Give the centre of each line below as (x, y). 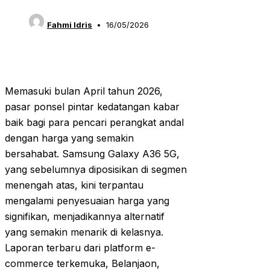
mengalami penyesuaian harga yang (87, 201)
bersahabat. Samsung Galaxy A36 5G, (92, 154)
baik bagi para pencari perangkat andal (94, 123)
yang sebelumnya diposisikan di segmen (96, 170)
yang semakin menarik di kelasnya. (84, 232)
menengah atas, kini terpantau (74, 185)
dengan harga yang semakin (69, 138)
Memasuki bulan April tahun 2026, (84, 91)
